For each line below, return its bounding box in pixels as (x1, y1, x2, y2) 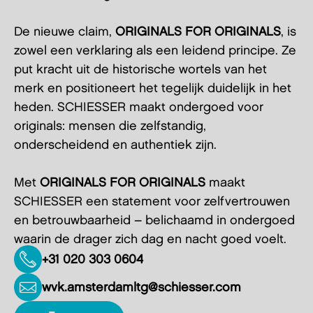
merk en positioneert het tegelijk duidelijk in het (14, 82, 291, 94)
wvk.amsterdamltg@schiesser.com (42, 281, 241, 293)
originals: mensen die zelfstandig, (14, 120, 206, 132)
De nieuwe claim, (14, 26, 115, 38)
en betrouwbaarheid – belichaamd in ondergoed (14, 214, 295, 226)
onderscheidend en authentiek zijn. (14, 139, 217, 151)
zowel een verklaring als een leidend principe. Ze (14, 45, 296, 57)
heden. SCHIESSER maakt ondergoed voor (14, 101, 263, 113)
